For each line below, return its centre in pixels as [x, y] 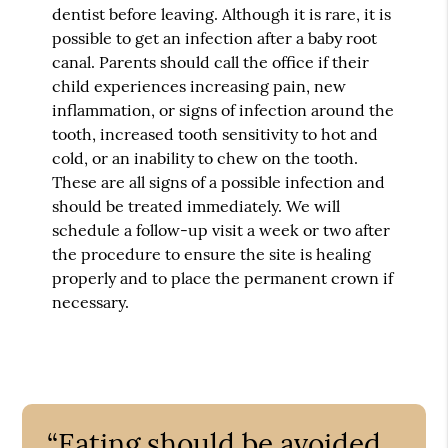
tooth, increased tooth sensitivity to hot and [215, 133]
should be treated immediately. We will [196, 205]
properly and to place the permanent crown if [223, 277]
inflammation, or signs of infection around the [223, 109]
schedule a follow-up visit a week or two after [221, 229]
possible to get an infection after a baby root [215, 37]
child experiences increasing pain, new [199, 85]
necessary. [91, 301]
